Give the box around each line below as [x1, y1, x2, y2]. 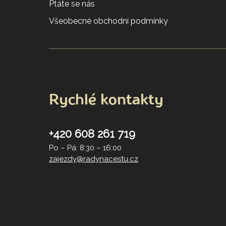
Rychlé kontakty [49, 93, 163, 108]
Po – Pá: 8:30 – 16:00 [49, 143, 122, 153]
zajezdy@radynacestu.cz [49, 154, 138, 164]
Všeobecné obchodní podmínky [49, 16, 168, 26]
